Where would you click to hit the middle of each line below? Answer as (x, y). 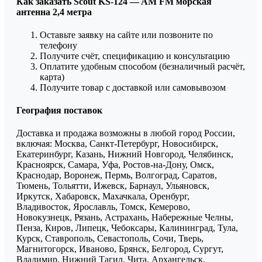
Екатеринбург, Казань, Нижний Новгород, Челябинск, (125, 154)
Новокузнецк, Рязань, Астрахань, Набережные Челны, (125, 218)
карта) (52, 77)
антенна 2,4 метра (54, 12)
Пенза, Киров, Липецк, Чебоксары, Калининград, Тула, (127, 228)
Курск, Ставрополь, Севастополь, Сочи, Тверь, (110, 239)
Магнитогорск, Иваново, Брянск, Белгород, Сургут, (120, 249)
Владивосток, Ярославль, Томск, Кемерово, (103, 207)
